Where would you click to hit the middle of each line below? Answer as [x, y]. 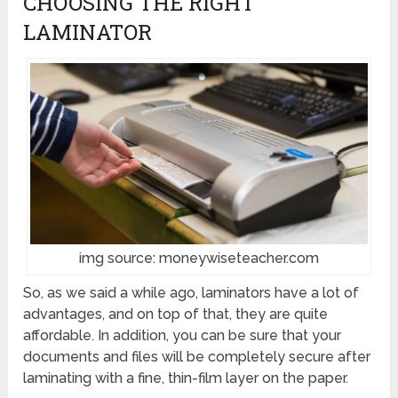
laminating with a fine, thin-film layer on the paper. [186, 378]
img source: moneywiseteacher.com [199, 259]
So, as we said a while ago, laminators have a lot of [191, 293]
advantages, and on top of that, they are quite [176, 314]
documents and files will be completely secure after [197, 357]
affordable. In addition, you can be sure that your [183, 336]
